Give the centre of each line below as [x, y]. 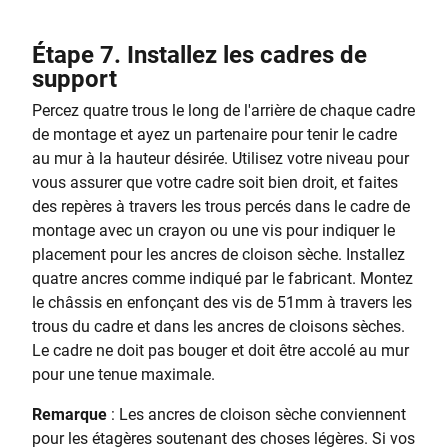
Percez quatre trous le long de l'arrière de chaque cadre [223, 110]
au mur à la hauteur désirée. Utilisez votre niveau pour [220, 158]
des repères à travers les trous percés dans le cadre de [221, 206]
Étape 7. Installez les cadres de [199, 55]
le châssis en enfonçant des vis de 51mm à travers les [222, 302]
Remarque [71, 414]
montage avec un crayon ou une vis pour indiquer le [213, 230]
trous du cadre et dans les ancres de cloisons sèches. [218, 326]
